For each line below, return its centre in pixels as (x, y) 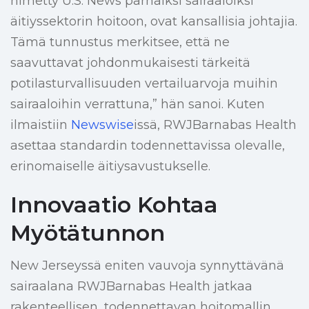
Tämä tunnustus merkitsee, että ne (120, 42)
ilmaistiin (41, 125)
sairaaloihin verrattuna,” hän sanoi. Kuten (138, 104)
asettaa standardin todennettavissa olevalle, (148, 146)
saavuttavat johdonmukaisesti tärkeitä (130, 63)
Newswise (102, 125)
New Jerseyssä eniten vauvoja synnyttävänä (147, 266)
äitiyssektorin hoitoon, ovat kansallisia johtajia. (154, 22)
